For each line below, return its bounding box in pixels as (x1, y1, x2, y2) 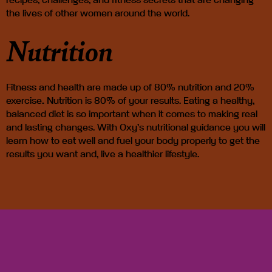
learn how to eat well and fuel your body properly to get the (6, 135, 260, 148)
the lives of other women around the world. (6, 7, 189, 20)
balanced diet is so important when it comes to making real (6, 108, 257, 121)
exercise (6, 95, 42, 107)
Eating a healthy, (183, 95, 254, 107)
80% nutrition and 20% (154, 81, 254, 94)
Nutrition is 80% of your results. (44, 95, 183, 107)
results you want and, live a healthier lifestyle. (6, 148, 199, 161)
